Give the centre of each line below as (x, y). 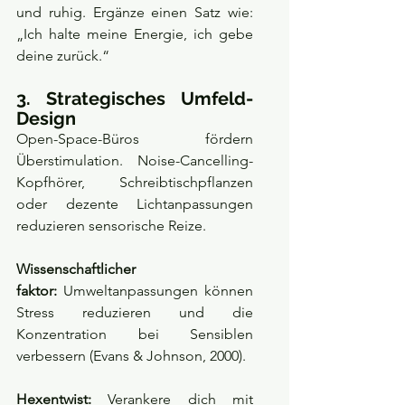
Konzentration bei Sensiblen (135, 334)
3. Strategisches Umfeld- (135, 99)
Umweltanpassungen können (155, 291)
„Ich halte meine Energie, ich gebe (135, 34)
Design (46, 119)
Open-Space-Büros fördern (135, 139)
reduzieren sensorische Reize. (111, 226)
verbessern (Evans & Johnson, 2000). (131, 356)
